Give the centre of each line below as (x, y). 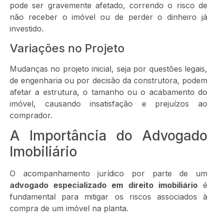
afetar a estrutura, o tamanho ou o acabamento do (108, 92)
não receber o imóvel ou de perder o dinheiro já (108, 17)
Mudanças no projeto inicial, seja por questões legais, (108, 69)
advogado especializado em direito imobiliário (104, 185)
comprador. (31, 115)
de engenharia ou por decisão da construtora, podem (108, 80)
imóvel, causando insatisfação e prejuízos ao (108, 103)
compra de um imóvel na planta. (69, 209)
